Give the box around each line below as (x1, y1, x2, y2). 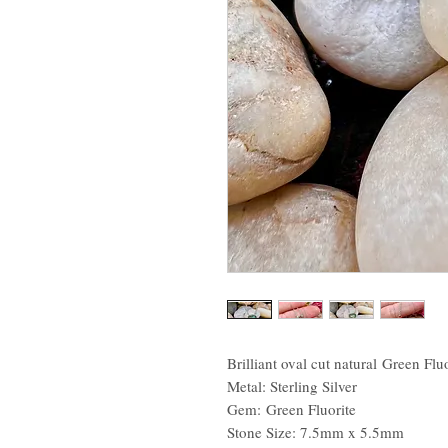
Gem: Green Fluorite (227, 399, 356, 419)
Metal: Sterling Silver (227, 376, 362, 396)
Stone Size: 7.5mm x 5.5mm (227, 422, 404, 442)
